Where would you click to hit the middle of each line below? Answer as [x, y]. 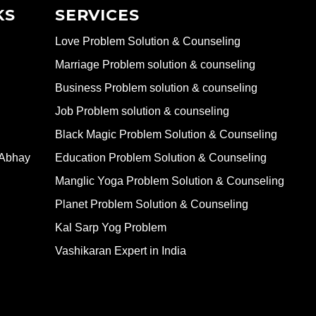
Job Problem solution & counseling [142, 111]
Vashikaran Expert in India [121, 251]
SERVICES [97, 16]
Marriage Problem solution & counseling [155, 65]
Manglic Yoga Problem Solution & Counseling [170, 181]
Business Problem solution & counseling [156, 88]
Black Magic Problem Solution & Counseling [166, 135]
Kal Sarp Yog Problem [111, 228]
